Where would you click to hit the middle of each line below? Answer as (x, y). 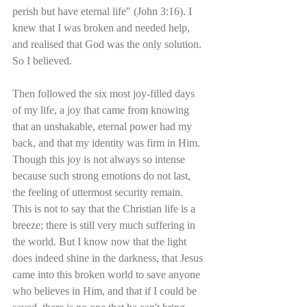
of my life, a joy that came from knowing (102, 110)
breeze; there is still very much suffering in (105, 225)
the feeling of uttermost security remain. (99, 192)
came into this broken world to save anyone (108, 274)
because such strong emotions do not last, (103, 175)
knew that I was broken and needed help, (102, 27)
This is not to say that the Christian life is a (105, 208)
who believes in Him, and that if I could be (106, 291)
